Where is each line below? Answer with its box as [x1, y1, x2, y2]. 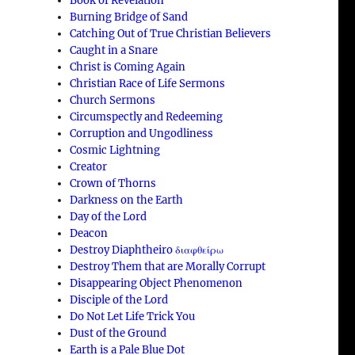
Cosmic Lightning [70, 143, 161, 157]
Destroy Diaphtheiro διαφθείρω [70, 242, 224, 257]
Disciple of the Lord [70, 292, 169, 307]
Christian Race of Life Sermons [70, 76, 226, 90]
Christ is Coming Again [70, 59, 186, 74]
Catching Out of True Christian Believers [70, 26, 272, 40]
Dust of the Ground [70, 326, 167, 340]
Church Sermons [70, 93, 156, 107]
